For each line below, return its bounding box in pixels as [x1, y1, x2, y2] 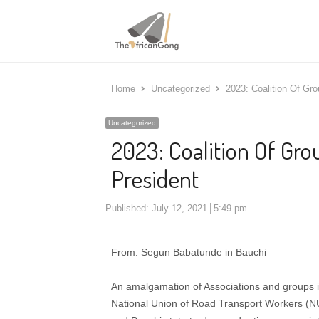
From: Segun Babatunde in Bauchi [111, 246, 266, 258]
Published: [105, 203, 152, 214]
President [111, 163, 199, 194]
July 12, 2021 [152, 203, 207, 214]
